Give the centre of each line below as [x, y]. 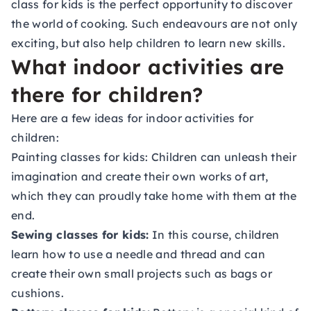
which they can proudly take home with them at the [154, 196]
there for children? [108, 94]
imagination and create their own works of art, [140, 176]
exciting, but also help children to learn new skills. [148, 43]
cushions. [37, 293]
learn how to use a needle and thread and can [138, 254]
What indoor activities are [148, 67]
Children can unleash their [222, 157]
